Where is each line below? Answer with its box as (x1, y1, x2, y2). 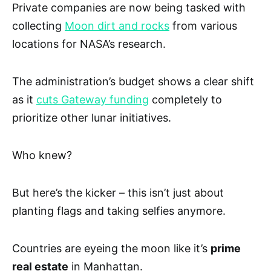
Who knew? (12, 149, 72, 162)
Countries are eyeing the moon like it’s (12, 242, 211, 255)
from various (169, 19, 237, 33)
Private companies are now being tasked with (12, 1, 246, 15)
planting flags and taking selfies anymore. (12, 204, 226, 218)
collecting (12, 19, 65, 33)
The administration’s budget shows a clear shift (12, 75, 254, 88)
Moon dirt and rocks (65, 19, 169, 33)
